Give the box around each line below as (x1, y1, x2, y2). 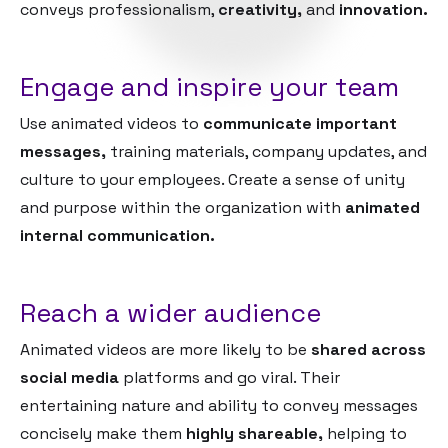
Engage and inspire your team (20, 69, 399, 104)
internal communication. (20, 224, 215, 246)
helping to (323, 422, 407, 444)
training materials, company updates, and (106, 140, 427, 162)
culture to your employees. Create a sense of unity (20, 168, 405, 190)
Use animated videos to (20, 112, 203, 134)
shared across (311, 338, 426, 360)
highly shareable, (186, 422, 323, 444)
